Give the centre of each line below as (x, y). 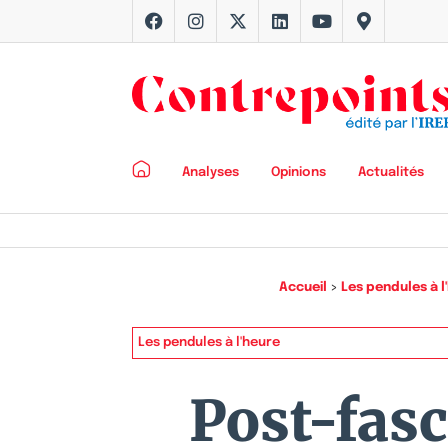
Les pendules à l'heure (209, 343)
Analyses (210, 172)
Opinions (298, 172)
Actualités (391, 172)
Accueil (302, 288)
